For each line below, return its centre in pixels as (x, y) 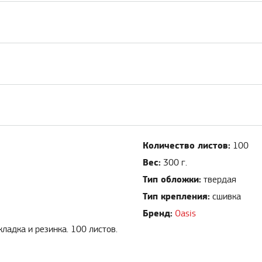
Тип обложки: (172, 180)
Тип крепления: (176, 197)
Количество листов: (187, 146)
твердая (220, 180)
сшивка (227, 197)
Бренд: (158, 214)
